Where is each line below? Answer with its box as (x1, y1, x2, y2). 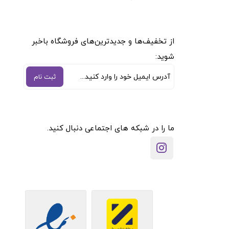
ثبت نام (33, 71, 56, 82)
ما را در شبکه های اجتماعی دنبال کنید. (47, 121, 174, 134)
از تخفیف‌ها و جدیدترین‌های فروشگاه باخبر (31, 34, 174, 48)
